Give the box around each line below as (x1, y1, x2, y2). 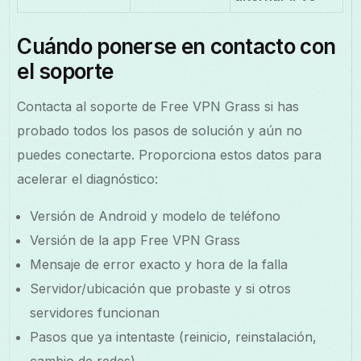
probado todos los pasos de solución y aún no (17, 122, 303, 139)
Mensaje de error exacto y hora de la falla (30, 255, 288, 272)
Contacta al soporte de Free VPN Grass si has (17, 98, 300, 114)
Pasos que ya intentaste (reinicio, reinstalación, (30, 328, 317, 345)
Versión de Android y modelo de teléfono (30, 207, 281, 224)
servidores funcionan (30, 304, 160, 321)
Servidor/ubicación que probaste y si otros (30, 280, 292, 297)
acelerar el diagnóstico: (17, 170, 159, 187)
